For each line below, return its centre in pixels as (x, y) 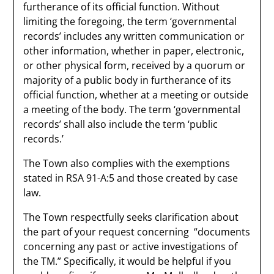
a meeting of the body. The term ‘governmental (132, 109)
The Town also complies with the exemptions (127, 163)
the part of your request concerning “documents (137, 232)
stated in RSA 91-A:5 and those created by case (131, 178)
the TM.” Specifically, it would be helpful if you (128, 261)
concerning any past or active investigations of (131, 246)
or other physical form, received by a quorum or (135, 65)
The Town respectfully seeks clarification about (131, 217)
